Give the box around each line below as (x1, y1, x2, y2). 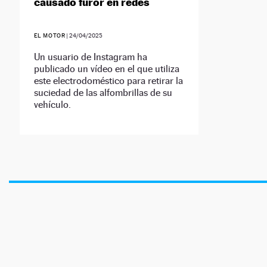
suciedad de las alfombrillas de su (33, 87, 172, 99)
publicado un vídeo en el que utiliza (33, 63, 179, 75)
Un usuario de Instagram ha (33, 51, 147, 63)
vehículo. (33, 99, 71, 111)
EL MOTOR (33, 32, 66, 39)
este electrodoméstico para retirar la (33, 75, 183, 87)
